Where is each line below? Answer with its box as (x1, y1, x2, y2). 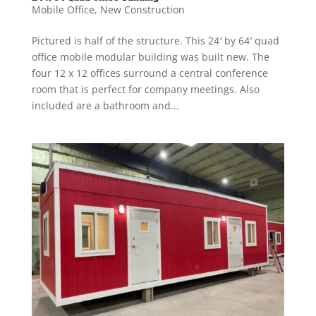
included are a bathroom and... (31, 98, 179, 112)
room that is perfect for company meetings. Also (31, 82, 260, 96)
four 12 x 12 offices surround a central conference (31, 66, 268, 80)
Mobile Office (31, 2, 95, 16)
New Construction (99, 2, 185, 16)
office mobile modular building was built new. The (31, 49, 269, 63)
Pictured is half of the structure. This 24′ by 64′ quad (31, 33, 279, 47)
